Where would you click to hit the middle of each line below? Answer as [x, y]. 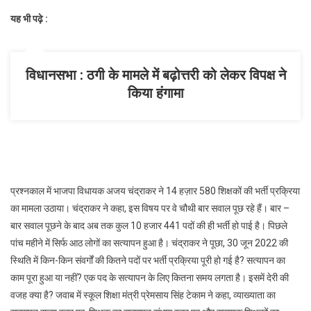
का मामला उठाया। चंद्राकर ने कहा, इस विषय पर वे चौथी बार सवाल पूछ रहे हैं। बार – [150, 208]
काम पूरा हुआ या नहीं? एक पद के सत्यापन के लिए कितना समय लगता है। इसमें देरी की [150, 278]
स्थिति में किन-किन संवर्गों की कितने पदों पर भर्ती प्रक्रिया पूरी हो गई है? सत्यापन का [148, 260]
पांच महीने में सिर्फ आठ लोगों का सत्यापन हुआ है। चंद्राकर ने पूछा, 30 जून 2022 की [149, 243]
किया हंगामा [155, 93]
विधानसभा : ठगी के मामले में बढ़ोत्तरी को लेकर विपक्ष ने [155, 75]
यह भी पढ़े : [29, 19]
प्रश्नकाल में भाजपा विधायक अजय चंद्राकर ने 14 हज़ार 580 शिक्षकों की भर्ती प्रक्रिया [155, 191]
